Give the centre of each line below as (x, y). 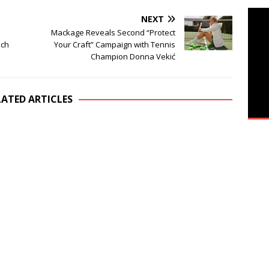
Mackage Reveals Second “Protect (113, 32)
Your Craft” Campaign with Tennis (115, 44)
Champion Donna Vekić (133, 56)
